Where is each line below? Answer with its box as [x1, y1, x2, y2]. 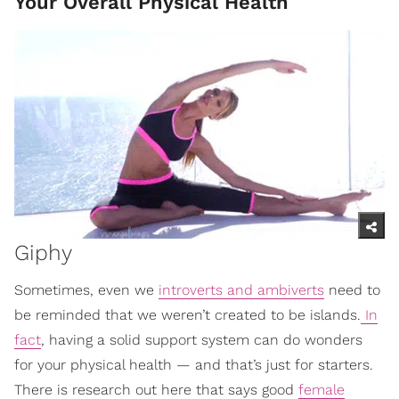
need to [324, 281, 380, 298]
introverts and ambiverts [159, 281, 324, 298]
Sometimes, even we [14, 281, 159, 298]
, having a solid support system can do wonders [41, 330, 362, 348]
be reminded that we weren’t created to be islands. [14, 305, 361, 323]
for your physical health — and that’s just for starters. [14, 355, 373, 373]
